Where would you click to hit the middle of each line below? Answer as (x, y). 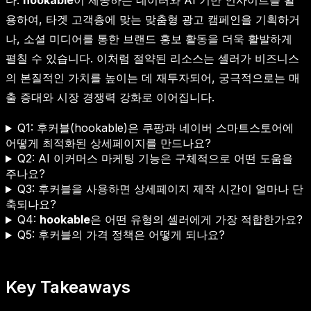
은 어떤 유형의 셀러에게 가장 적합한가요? (196, 220)
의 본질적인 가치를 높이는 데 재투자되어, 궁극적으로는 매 (153, 78)
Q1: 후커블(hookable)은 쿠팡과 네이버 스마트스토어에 (155, 128)
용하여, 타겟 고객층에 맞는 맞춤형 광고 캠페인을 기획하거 (153, 20)
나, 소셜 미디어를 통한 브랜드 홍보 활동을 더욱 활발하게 (149, 39)
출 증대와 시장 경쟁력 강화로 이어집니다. (110, 98)
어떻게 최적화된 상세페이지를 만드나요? (108, 143)
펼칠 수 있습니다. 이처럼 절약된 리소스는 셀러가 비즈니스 (152, 59)
